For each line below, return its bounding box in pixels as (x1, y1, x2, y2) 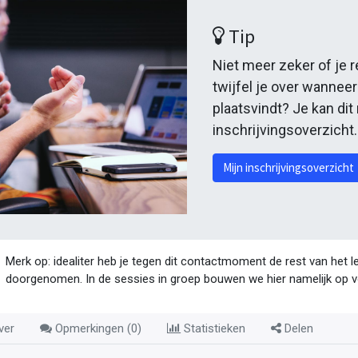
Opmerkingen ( (52, 320, 131, 336)
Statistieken (181, 320, 245, 336)
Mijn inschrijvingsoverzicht (223, 159, 355, 175)
